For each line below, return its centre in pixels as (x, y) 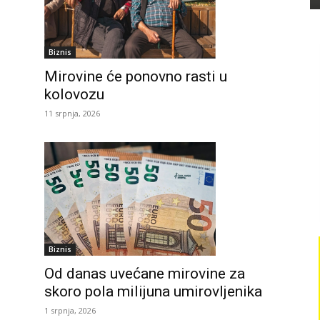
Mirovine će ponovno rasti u (136, 76)
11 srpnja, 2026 (72, 113)
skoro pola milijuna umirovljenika (153, 292)
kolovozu (74, 94)
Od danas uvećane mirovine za (145, 274)
